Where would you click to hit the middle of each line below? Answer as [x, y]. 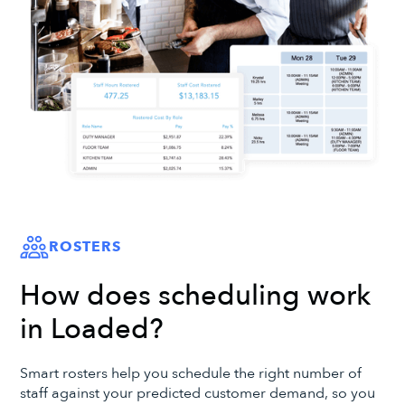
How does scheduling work [196, 296]
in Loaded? [92, 329]
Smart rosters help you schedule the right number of [191, 374]
